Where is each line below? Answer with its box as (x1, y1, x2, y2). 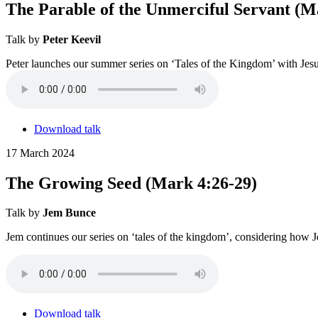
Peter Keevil (43, 33, 101, 45)
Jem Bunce (43, 207, 96, 219)
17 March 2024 (6, 146, 75, 159)
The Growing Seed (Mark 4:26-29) (6, 173, 257, 192)
